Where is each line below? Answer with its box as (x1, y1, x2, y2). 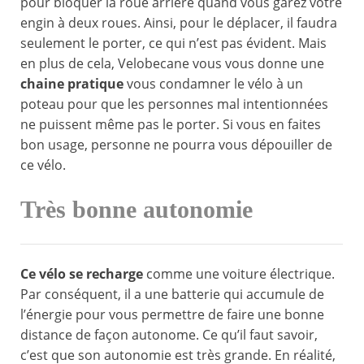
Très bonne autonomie (20, 196, 253, 224)
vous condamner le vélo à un (123, 75, 303, 93)
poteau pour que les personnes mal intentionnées (20, 95, 328, 114)
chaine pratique (20, 75, 123, 93)
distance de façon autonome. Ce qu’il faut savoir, (20, 326, 318, 344)
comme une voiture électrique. (143, 265, 335, 284)
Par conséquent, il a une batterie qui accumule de (20, 285, 324, 304)
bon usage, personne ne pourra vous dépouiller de (20, 136, 332, 154)
